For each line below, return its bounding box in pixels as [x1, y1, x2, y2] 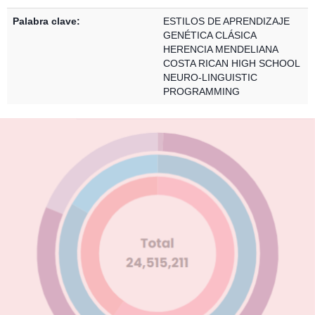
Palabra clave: [13, 15, 80, 27]
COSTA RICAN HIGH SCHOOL [163, 58, 300, 69]
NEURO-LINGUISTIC [163, 72, 257, 83]
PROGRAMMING [163, 86, 240, 97]
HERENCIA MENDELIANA [163, 44, 278, 55]
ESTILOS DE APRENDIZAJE [163, 15, 290, 27]
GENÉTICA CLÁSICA [163, 30, 257, 41]
